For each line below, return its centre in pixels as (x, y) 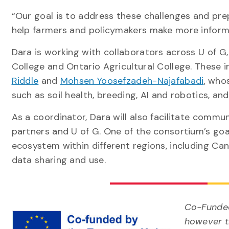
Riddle (25, 81)
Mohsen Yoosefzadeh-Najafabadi (132, 81)
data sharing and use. (59, 160)
